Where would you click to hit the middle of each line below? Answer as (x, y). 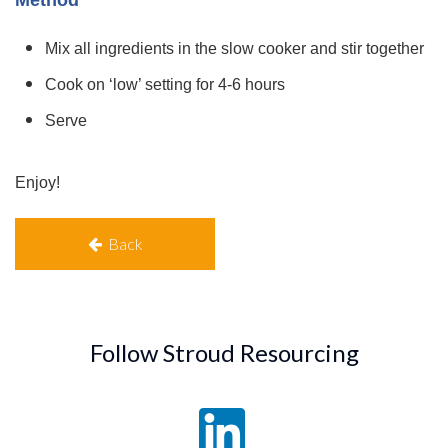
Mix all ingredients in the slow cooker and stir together (234, 48)
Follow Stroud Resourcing (224, 352)
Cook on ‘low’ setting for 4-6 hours (165, 84)
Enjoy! (37, 182)
